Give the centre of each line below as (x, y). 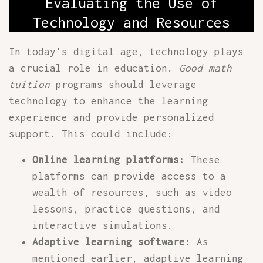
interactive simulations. (103, 225)
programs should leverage (123, 85)
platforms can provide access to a (129, 176)
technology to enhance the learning (109, 101)
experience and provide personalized (112, 117)
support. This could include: (91, 134)
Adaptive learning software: (112, 242)
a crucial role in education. (94, 68)
